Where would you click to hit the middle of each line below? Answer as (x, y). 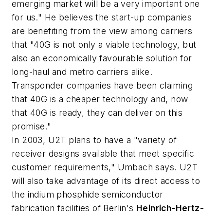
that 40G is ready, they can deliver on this (97, 113)
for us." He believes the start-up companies (102, 18)
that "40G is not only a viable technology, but (104, 45)
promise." (32, 127)
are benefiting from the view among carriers (102, 31)
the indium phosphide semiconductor (88, 195)
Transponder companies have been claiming (102, 86)
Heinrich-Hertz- (170, 208)
